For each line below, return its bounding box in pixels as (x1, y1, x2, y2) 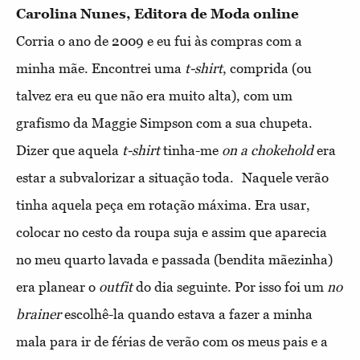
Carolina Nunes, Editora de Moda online (16, 6, 299, 22)
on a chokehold (222, 142, 313, 159)
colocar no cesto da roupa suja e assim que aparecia (16, 224, 327, 241)
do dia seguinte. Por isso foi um (133, 279, 327, 296)
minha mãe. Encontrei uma (16, 60, 185, 77)
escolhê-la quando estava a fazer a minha (64, 306, 313, 323)
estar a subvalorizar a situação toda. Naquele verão (16, 170, 329, 186)
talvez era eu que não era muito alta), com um (16, 88, 292, 104)
